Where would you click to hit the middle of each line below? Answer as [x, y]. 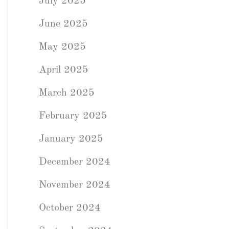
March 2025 [67, 93]
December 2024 [75, 162]
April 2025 [64, 70]
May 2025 [62, 47]
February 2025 [73, 116]
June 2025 [63, 24]
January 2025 [71, 139]
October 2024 [70, 208]
